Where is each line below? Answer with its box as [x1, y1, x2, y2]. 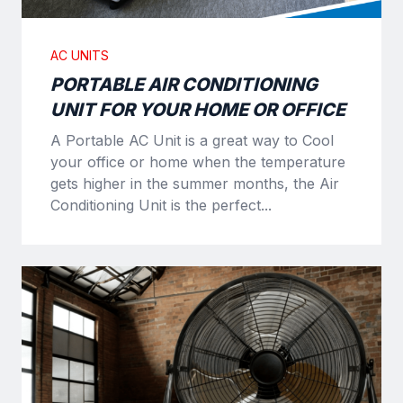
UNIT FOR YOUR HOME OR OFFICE [50, 98, 345, 121]
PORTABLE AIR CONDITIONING [50, 73, 318, 95]
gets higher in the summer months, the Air [50, 174, 339, 193]
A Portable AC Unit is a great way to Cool [50, 130, 334, 149]
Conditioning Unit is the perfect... [50, 195, 272, 214]
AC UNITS [50, 47, 109, 63]
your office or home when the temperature [50, 152, 345, 171]
